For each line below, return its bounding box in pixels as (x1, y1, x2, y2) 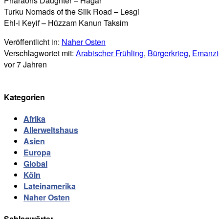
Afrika (23, 113, 45, 125)
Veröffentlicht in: (4, 36, 62, 47)
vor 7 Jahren (4, 58, 47, 70)
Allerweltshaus (23, 124, 78, 136)
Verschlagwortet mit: (4, 47, 76, 59)
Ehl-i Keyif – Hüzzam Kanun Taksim (4, 17, 128, 28)
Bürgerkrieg (148, 47, 188, 59)
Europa (23, 147, 51, 158)
